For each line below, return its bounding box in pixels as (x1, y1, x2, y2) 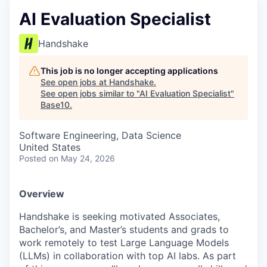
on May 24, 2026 (49, 153, 115, 163)
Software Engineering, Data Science (19, 129, 181, 141)
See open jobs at (41, 77, 109, 87)
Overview (19, 188, 64, 200)
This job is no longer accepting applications (41, 66, 218, 76)
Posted (19, 153, 46, 163)
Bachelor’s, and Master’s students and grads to (19, 223, 229, 235)
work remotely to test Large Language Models (19, 237, 229, 249)
